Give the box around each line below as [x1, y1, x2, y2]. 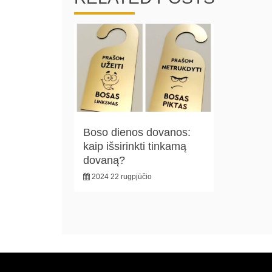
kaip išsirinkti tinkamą [83, 140, 186, 152]
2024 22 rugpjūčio [92, 172, 152, 181]
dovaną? [83, 154, 125, 166]
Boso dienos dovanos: [83, 126, 191, 138]
